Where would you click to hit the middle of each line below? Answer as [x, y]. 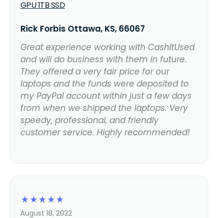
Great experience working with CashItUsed [107, 47]
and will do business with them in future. [103, 59]
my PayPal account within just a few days [106, 96]
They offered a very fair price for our [95, 71]
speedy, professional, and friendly [89, 120]
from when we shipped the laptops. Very [104, 108]
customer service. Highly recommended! [105, 132]
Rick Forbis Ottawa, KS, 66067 [82, 28]
